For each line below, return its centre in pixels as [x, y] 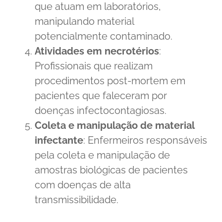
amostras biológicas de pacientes [111, 170]
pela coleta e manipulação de [102, 155]
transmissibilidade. [77, 199]
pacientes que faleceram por [101, 95]
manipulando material [84, 21]
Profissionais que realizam [94, 66]
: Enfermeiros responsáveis [145, 140]
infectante [59, 140]
